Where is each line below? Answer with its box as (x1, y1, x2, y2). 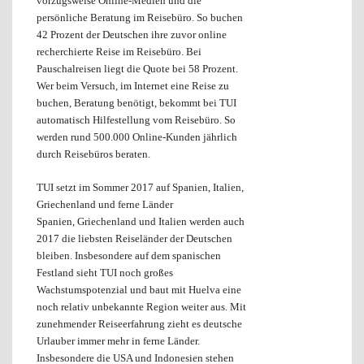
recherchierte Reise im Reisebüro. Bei (37, 45, 201, 58)
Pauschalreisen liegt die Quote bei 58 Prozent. (37, 63, 238, 76)
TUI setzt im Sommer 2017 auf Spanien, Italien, (37, 181, 244, 194)
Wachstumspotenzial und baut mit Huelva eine (37, 284, 241, 297)
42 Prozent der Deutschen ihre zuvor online (37, 28, 227, 41)
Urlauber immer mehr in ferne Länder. (37, 335, 200, 348)
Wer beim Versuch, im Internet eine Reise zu (37, 80, 229, 93)
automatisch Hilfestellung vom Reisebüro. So (37, 114, 236, 127)
